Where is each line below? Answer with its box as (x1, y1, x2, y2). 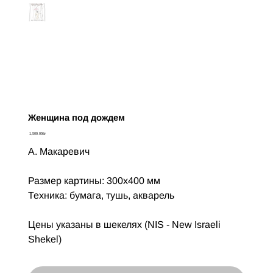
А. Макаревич (27, 146, 90, 157)
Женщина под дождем (27, 113, 125, 123)
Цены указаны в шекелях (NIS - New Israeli (27, 219, 221, 230)
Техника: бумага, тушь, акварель (27, 190, 174, 201)
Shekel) (27, 234, 62, 245)
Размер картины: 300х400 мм (27, 175, 160, 186)
